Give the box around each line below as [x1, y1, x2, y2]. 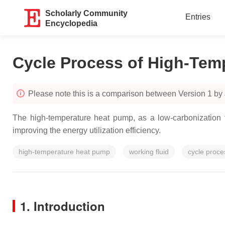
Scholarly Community [45, 9, 128, 18]
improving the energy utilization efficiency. [13, 126, 161, 135]
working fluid [129, 148, 169, 156]
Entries [185, 13, 210, 21]
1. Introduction [20, 197, 105, 214]
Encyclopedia [45, 19, 98, 28]
